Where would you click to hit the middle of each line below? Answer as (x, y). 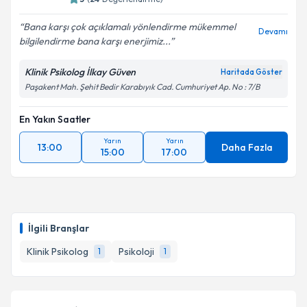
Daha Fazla (247, 147)
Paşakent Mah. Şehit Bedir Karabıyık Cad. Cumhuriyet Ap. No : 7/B (142, 87)
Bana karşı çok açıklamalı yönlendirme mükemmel (130, 27)
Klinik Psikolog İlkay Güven (80, 72)
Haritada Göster (251, 72)
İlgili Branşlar (59, 228)
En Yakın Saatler (55, 119)
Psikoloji (136, 251)
